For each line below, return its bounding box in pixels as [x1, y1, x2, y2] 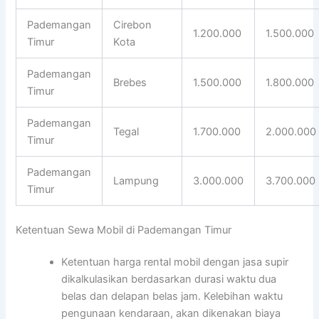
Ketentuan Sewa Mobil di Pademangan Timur [16, 223, 232, 236]
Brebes [113, 75, 147, 89]
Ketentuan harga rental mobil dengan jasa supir [61, 256, 289, 269]
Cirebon [113, 18, 152, 31]
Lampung [113, 174, 159, 187]
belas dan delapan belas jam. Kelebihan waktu [61, 290, 283, 303]
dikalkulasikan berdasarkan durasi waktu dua [61, 273, 277, 286]
